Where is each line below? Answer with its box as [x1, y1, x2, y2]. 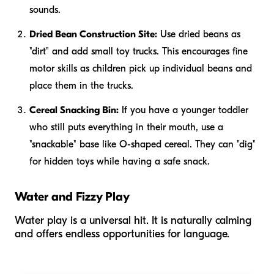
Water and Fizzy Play [15, 190, 130, 204]
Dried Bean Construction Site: [29, 29, 157, 40]
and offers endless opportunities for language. [15, 228, 229, 241]
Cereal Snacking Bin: [29, 105, 119, 116]
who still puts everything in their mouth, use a [29, 122, 223, 133]
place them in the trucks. [29, 80, 133, 92]
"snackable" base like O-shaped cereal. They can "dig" [29, 139, 256, 150]
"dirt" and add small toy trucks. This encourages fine [29, 46, 248, 57]
